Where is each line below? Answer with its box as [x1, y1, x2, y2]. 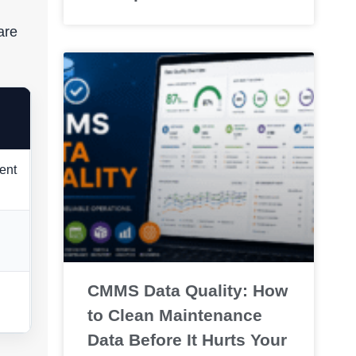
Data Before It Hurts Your [87, 331, 287, 350]
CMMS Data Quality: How [87, 281, 288, 300]
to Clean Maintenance [87, 306, 262, 325]
